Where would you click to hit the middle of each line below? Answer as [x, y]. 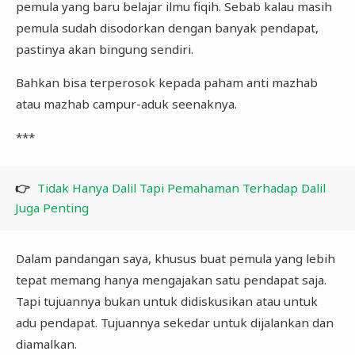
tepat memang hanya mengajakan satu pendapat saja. [171, 280]
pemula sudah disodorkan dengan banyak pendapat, [167, 27]
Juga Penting [52, 208]
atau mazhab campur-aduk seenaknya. [126, 103]
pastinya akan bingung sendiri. [106, 49]
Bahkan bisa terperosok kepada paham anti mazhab [166, 82]
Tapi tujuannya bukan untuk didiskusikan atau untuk [166, 302]
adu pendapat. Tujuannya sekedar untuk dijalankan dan [174, 323]
